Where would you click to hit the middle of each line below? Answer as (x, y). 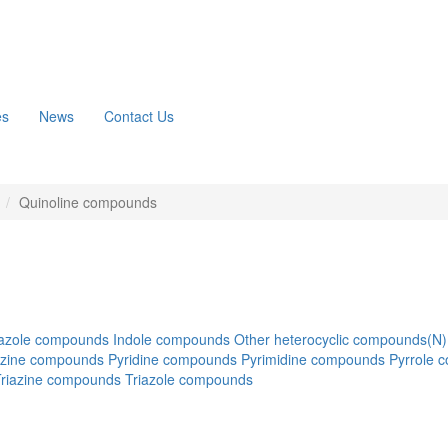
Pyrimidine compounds (313, 359)
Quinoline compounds (88, 202)
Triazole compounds (189, 379)
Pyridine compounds (172, 359)
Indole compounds (171, 339)
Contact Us (139, 116)
